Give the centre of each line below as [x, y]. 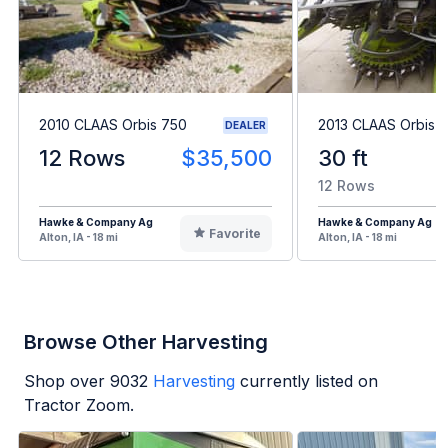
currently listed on [309, 380]
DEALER [245, 124]
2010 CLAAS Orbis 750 [113, 125]
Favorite [234, 233]
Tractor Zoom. [79, 404]
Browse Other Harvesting [146, 341]
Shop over [67, 380]
